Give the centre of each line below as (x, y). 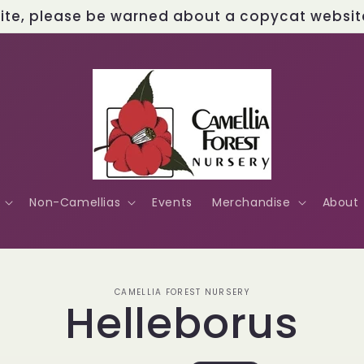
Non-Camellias (75, 202)
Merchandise (251, 202)
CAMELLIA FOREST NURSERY (182, 292)
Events (172, 202)
